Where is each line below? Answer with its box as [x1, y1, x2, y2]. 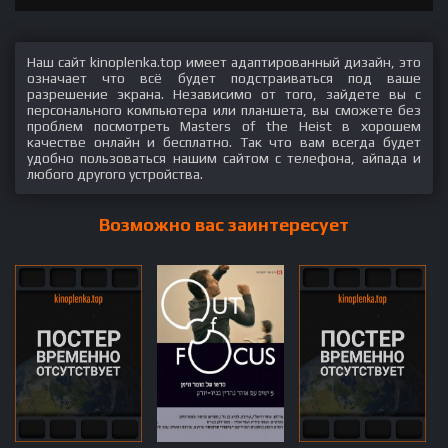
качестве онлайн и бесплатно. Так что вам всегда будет [27, 133, 421, 150]
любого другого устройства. [27, 165, 203, 182]
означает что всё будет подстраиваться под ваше [27, 69, 421, 86]
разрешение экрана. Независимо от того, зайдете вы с [27, 85, 421, 102]
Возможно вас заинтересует [99, 213, 349, 235]
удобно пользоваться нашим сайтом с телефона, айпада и [27, 149, 421, 166]
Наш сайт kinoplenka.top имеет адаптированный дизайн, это [27, 53, 421, 70]
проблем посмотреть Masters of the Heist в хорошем [27, 117, 421, 134]
